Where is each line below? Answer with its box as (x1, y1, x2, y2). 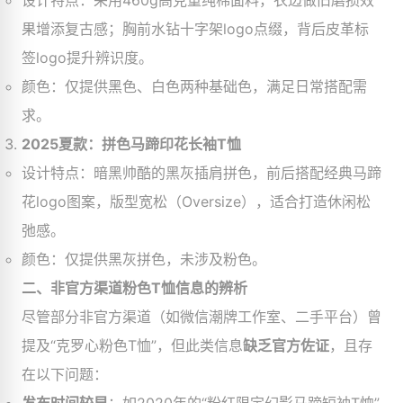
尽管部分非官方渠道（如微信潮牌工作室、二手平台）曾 (22, 308, 381, 326)
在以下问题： (22, 365, 108, 383)
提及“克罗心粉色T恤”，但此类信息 (22, 336, 243, 354)
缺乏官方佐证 (243, 336, 329, 354)
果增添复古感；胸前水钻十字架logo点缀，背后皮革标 (22, 20, 369, 38)
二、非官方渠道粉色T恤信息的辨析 (22, 279, 247, 297)
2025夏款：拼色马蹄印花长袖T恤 (22, 135, 241, 153)
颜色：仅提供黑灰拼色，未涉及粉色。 (22, 250, 266, 268)
